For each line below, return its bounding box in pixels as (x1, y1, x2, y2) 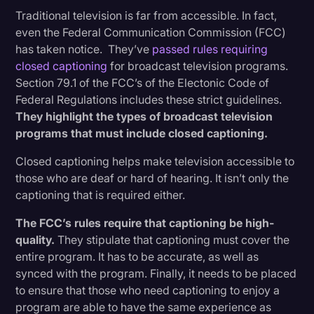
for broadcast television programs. (107, 58, 289, 73)
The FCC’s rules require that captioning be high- (15, 215, 275, 230)
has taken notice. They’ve (15, 41, 153, 56)
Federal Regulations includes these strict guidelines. (15, 92, 282, 107)
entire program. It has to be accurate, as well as (15, 249, 259, 264)
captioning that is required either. (15, 187, 186, 202)
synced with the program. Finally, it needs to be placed (15, 266, 297, 280)
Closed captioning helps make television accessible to (15, 153, 295, 168)
